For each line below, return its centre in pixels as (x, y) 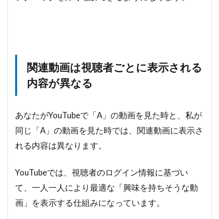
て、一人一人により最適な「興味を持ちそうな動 (107, 187)
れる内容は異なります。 (61, 145)
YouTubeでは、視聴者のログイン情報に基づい (102, 172)
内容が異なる (60, 83)
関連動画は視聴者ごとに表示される (115, 67)
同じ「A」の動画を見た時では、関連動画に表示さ (109, 130)
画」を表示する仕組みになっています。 (90, 202)
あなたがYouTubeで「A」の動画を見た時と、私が (109, 115)
